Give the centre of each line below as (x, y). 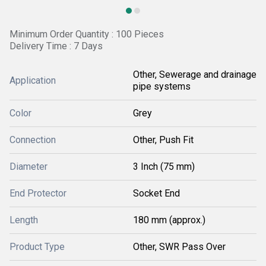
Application (33, 80)
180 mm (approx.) (169, 220)
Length (24, 220)
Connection (33, 140)
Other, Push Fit (163, 140)
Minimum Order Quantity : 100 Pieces (87, 34)
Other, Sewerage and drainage (195, 75)
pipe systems (162, 86)
